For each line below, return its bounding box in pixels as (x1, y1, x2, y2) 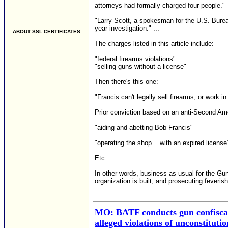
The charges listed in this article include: (95, 40, 214, 47)
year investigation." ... (95, 24, 159, 32)
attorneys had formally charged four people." (95, 2, 225, 9)
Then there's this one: (95, 78, 158, 85)
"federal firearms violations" (95, 55, 176, 63)
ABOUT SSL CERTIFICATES (13, 28, 80, 34)
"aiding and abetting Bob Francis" (95, 124, 193, 131)
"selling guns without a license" (95, 63, 186, 70)
